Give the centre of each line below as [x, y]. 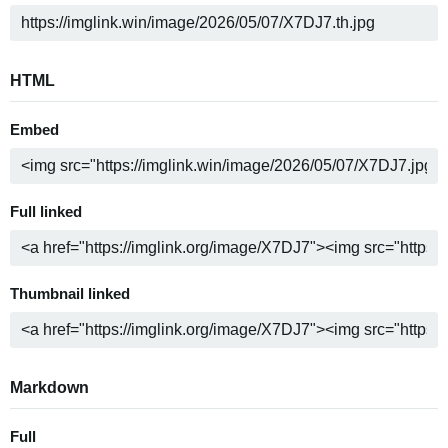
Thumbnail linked [70, 294]
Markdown [49, 387]
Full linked [46, 212]
